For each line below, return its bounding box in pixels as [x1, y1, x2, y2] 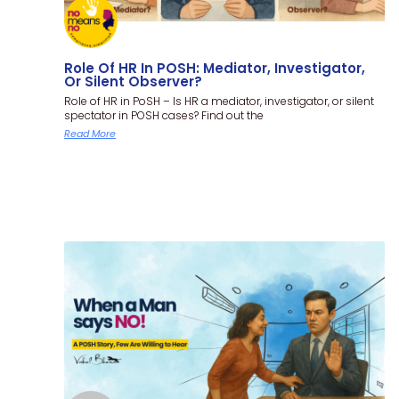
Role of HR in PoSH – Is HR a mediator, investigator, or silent [64, 93, 374, 109]
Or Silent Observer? [64, 71, 202, 91]
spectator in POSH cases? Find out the [64, 107, 264, 123]
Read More [64, 126, 116, 141]
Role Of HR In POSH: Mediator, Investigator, [64, 58, 365, 77]
